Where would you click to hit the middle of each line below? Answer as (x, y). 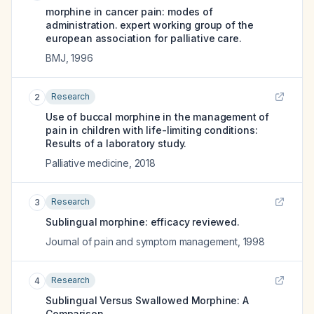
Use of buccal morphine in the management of (158, 117)
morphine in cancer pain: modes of (129, 12)
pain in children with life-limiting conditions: (152, 130)
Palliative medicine (87, 163)
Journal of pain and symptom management (142, 241)
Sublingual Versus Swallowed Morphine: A (147, 300)
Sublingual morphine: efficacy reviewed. (143, 222)
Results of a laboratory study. (116, 143)
